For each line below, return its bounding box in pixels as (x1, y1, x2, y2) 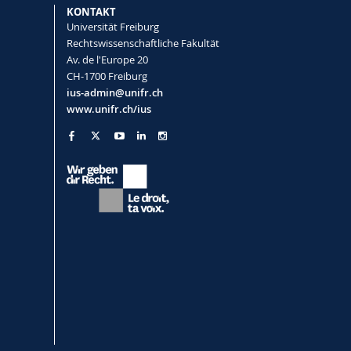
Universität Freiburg (66, 19, 159, 34)
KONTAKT (66, 4, 116, 19)
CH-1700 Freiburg (66, 68, 147, 83)
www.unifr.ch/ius (66, 101, 151, 116)
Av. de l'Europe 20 (66, 52, 148, 67)
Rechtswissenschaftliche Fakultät (66, 35, 219, 50)
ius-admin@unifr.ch (66, 85, 163, 100)
